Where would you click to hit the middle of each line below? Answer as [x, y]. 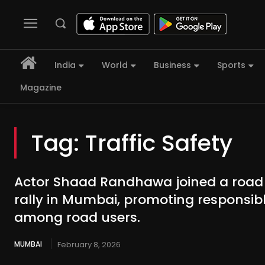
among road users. [77, 218]
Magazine [41, 88]
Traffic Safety [159, 143]
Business [172, 65]
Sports [231, 65]
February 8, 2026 [89, 245]
